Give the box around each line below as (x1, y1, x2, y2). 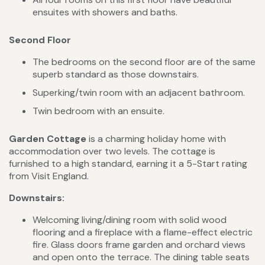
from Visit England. (9, 170, 89, 183)
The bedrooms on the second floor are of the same (33, 56, 256, 69)
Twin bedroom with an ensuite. (33, 105, 164, 118)
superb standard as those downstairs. (33, 68, 199, 81)
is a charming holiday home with (86, 132, 226, 146)
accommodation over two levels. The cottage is (9, 145, 215, 158)
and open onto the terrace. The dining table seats (33, 251, 250, 264)
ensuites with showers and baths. (33, 6, 177, 19)
